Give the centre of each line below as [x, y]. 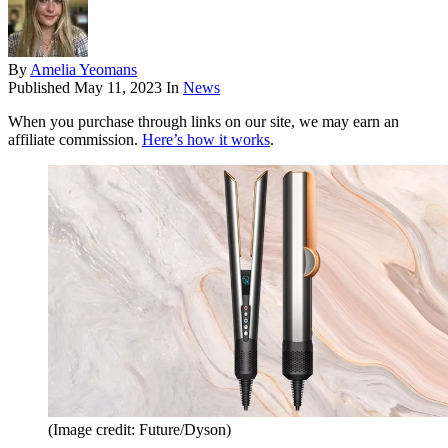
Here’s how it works [206, 140]
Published [41, 88]
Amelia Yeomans [83, 70]
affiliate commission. [75, 140]
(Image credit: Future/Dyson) [139, 430]
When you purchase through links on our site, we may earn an [203, 122]
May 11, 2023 [118, 88]
